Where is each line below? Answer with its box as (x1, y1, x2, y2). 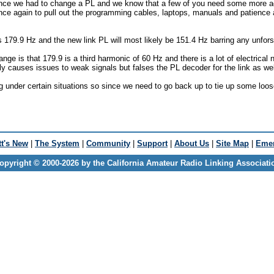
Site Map (216, 138, 249, 148)
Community (86, 138, 130, 148)
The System (35, 138, 80, 148)
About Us (174, 138, 209, 148)
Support (137, 138, 168, 148)
